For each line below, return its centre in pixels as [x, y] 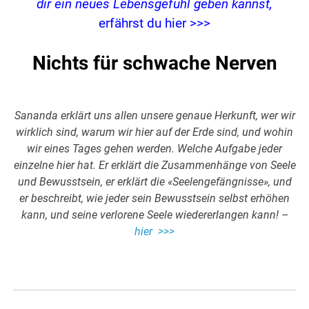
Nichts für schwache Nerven [154, 63]
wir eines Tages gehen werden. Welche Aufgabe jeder [154, 149]
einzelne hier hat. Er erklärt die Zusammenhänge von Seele [154, 166]
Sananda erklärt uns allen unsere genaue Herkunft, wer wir [154, 116]
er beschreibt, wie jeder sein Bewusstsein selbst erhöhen [154, 199]
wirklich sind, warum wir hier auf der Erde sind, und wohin [154, 132]
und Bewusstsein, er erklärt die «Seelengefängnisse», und [154, 182]
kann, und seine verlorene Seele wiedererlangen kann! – [154, 215]
